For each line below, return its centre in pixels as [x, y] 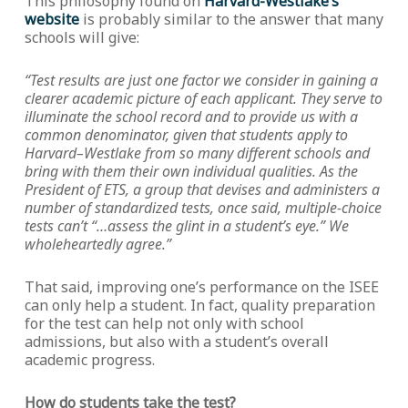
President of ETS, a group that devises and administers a [202, 189]
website [51, 19]
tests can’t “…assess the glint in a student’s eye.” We [186, 226]
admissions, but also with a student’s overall [176, 342]
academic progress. [89, 360]
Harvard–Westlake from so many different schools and [197, 153]
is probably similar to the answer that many [231, 19]
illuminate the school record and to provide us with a [191, 117]
